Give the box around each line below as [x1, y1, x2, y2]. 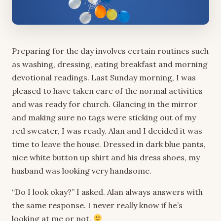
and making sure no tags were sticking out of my [12, 112, 196, 122]
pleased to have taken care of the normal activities [12, 85, 203, 96]
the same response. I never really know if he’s [12, 200, 183, 210]
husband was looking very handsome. [12, 165, 151, 176]
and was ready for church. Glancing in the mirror [12, 99, 197, 109]
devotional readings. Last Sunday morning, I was [12, 72, 196, 82]
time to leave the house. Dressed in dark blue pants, [12, 139, 206, 149]
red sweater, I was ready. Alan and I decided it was [12, 125, 202, 136]
